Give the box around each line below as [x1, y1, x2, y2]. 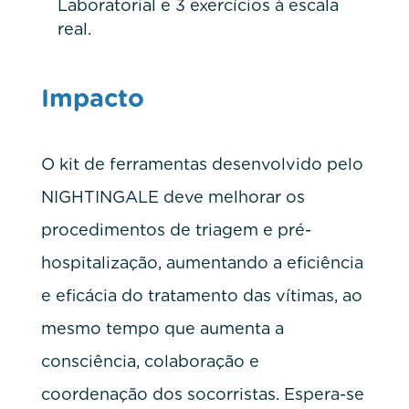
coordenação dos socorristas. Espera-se [40, 383, 364, 404]
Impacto [40, 82, 144, 112]
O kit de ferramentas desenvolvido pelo [40, 153, 363, 173]
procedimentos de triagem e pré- [40, 219, 311, 239]
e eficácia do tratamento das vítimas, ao [40, 285, 362, 305]
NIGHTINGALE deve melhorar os [40, 186, 305, 206]
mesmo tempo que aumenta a [40, 318, 284, 338]
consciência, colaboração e [40, 351, 259, 371]
